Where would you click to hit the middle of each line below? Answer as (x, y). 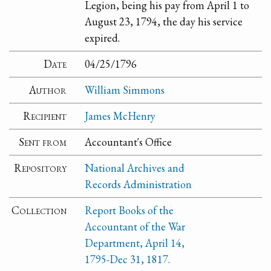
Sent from (43, 142)
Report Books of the (129, 211)
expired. (103, 38)
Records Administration (139, 184)
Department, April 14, (135, 243)
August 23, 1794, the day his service (164, 22)
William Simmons (125, 90)
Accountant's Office (129, 142)
